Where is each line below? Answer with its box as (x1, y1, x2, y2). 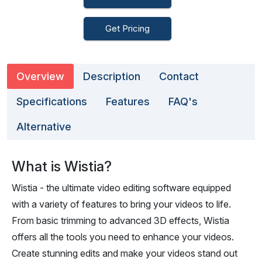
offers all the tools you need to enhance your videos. (12, 231, 234, 243)
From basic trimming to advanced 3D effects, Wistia (12, 215, 229, 226)
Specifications (16, 95, 87, 108)
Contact (159, 70, 199, 82)
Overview (16, 70, 64, 82)
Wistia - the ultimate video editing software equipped (12, 182, 231, 194)
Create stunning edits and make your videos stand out (12, 247, 237, 259)
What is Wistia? (12, 158, 112, 175)
